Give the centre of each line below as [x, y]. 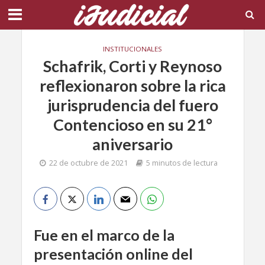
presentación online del [113, 254]
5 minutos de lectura [182, 163]
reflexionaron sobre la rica [132, 85]
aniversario [132, 144]
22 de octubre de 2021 [88, 163]
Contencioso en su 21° [132, 125]
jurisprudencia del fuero [132, 105]
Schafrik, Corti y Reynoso [132, 66]
